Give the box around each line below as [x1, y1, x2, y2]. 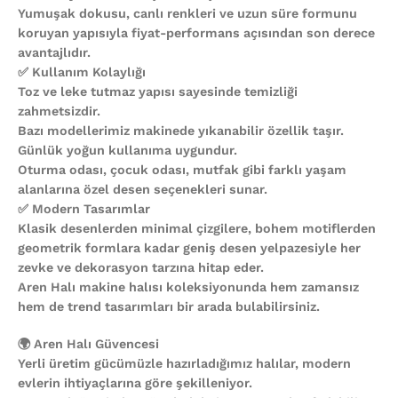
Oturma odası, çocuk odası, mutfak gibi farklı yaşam [18, 162, 346, 177]
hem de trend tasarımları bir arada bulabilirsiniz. [18, 298, 320, 314]
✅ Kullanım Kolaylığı [18, 64, 146, 79]
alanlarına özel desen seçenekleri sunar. [18, 181, 267, 196]
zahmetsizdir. [18, 103, 100, 118]
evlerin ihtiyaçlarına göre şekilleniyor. [18, 375, 252, 390]
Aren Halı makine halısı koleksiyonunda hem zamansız [18, 279, 359, 294]
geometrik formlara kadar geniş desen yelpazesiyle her [18, 240, 361, 255]
